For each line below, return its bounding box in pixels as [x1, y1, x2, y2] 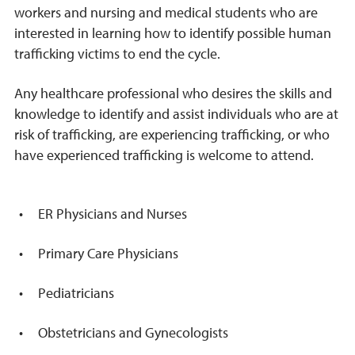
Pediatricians [38, 284, 114, 303]
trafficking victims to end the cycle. [14, 44, 220, 63]
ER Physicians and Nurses [38, 204, 187, 223]
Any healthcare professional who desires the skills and [14, 84, 332, 103]
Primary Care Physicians [38, 244, 178, 263]
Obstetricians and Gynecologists [38, 323, 228, 342]
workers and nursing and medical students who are [14, 3, 318, 22]
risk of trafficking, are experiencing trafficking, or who [14, 125, 330, 144]
